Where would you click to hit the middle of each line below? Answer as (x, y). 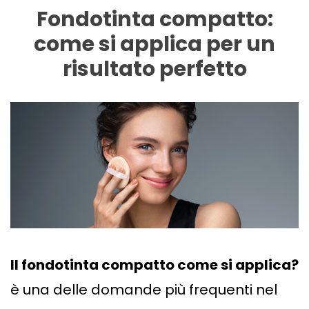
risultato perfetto (154, 69)
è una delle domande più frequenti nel (144, 290)
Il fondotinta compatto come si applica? (154, 265)
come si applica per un (154, 44)
